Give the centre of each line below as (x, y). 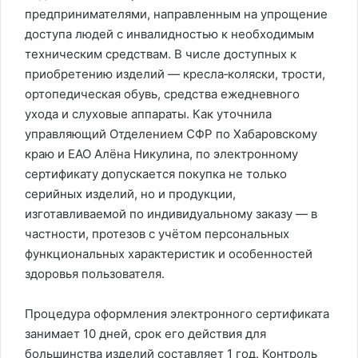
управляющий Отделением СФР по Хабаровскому (171, 134)
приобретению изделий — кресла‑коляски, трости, (175, 74)
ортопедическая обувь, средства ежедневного (162, 94)
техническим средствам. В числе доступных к (161, 54)
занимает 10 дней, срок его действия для (145, 334)
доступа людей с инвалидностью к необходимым (169, 34)
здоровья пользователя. (95, 274)
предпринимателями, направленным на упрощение (176, 14)
